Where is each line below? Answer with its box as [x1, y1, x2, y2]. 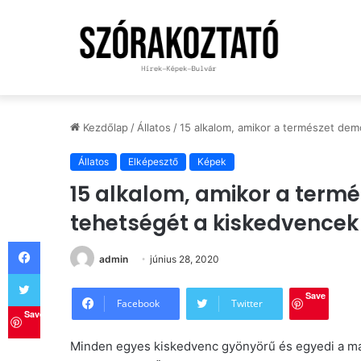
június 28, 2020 [150, 253, 219, 265]
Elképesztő [128, 156, 178, 168]
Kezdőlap [80, 121, 128, 134]
